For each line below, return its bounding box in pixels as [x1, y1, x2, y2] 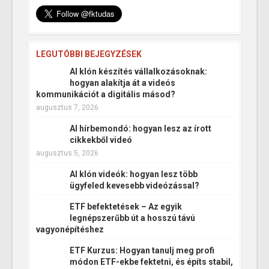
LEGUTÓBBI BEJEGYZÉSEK [36, 49, 142, 59]
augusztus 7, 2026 [36, 103, 98, 112]
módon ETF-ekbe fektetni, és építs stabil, [70, 257, 233, 267]
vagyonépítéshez [36, 225, 104, 235]
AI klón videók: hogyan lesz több [70, 169, 198, 180]
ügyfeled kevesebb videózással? [70, 181, 199, 191]
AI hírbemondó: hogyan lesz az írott [70, 124, 211, 134]
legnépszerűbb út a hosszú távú [70, 213, 195, 223]
